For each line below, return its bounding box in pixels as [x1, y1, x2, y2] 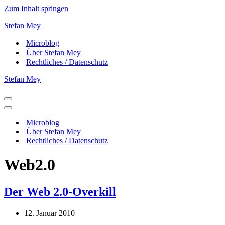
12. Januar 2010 [24, 208, 75, 217]
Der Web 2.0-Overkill [4, 185, 116, 198]
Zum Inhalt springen [4, 4, 68, 13]
